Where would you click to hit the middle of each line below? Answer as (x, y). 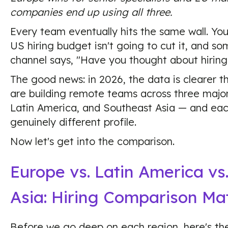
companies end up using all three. (91, 12)
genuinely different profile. (73, 122)
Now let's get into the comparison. (92, 141)
